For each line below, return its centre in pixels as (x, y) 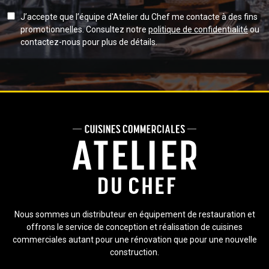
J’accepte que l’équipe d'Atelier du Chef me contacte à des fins (139, 17)
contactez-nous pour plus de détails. (89, 42)
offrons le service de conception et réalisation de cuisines (134, 227)
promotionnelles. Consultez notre (84, 29)
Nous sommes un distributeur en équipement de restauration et (134, 214)
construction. (134, 252)
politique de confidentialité (198, 29)
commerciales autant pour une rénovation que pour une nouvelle (134, 239)
